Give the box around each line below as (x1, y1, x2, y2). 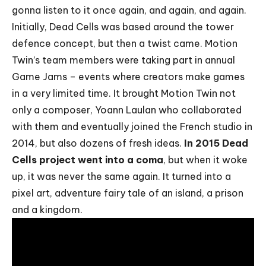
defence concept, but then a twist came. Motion (12, 37, 237, 49)
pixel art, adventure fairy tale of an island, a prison (12, 187, 243, 199)
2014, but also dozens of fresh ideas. (12, 137, 184, 149)
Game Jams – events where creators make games (12, 71, 245, 83)
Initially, (12, 21, 49, 33)
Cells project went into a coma (12, 154, 163, 166)
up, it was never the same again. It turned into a (12, 170, 231, 182)
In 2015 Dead (184, 137, 248, 149)
